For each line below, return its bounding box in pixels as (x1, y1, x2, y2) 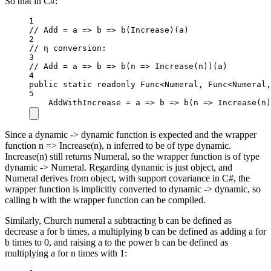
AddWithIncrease (48, 98, 126, 108)
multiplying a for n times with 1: (5, 248, 127, 259)
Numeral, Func (165, 80, 227, 90)
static (63, 80, 92, 90)
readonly (97, 80, 135, 90)
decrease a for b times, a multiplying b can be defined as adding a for (5, 226, 266, 237)
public (29, 80, 58, 90)
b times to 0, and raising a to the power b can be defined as (5, 237, 228, 248)
